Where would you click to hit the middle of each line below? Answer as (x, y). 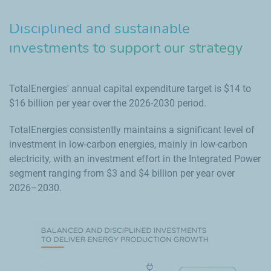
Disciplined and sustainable (100, 28)
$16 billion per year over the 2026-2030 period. (108, 103)
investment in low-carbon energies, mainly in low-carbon (128, 144)
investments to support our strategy (126, 47)
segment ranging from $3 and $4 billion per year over (122, 173)
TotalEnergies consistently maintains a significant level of (132, 129)
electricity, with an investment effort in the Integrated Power (135, 158)
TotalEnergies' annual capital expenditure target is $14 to (130, 88)
